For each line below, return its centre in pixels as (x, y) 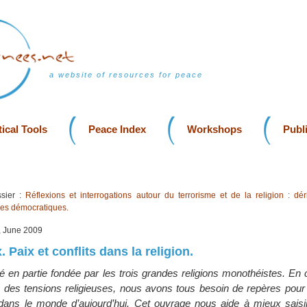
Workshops (214, 129)
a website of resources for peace (126, 75)
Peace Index (117, 129)
